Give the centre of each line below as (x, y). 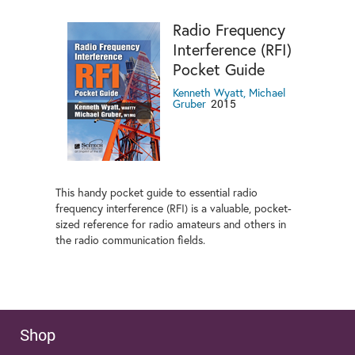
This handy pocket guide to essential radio (157, 193)
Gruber (189, 104)
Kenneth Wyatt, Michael (229, 93)
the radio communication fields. (130, 240)
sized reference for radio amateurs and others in (171, 225)
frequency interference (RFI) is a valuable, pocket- (174, 209)
